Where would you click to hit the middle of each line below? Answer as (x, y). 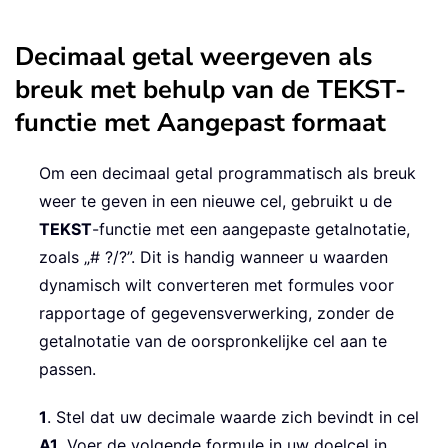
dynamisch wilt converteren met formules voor (216, 284)
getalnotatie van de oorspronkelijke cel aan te (213, 340)
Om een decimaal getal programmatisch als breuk (227, 172)
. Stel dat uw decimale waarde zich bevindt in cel (233, 416)
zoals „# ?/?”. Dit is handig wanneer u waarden (213, 256)
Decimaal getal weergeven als (193, 56)
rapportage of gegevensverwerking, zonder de (216, 312)
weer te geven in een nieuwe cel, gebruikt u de (215, 200)
